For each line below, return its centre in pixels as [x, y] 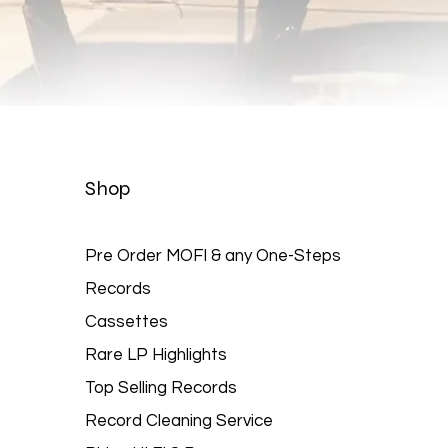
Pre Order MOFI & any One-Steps [213, 256]
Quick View [224, 171]
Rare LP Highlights [156, 355]
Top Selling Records [161, 388]
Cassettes [127, 322]
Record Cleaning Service [179, 421]
